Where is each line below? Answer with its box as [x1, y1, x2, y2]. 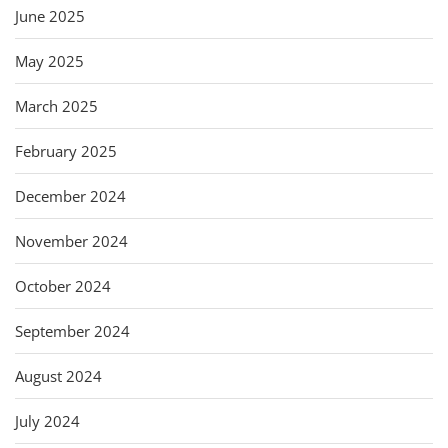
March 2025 [15, 95, 98, 116]
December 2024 [15, 185, 126, 206]
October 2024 [15, 275, 111, 296]
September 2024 [15, 320, 130, 341]
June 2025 [15, 5, 85, 26]
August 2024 [15, 365, 102, 386]
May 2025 [15, 50, 84, 71]
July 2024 [15, 410, 80, 431]
